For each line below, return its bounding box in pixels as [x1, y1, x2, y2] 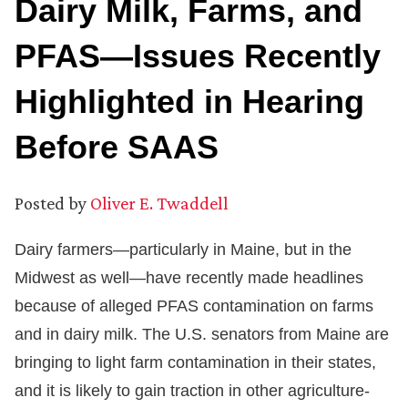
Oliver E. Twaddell [90, 193, 229, 214]
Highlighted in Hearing [15, 83, 364, 121]
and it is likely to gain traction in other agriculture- [15, 382, 370, 401]
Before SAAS [15, 128, 219, 167]
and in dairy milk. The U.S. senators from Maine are [15, 325, 389, 344]
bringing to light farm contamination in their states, [15, 353, 376, 372]
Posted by [15, 193, 87, 214]
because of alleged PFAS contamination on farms [15, 297, 373, 316]
